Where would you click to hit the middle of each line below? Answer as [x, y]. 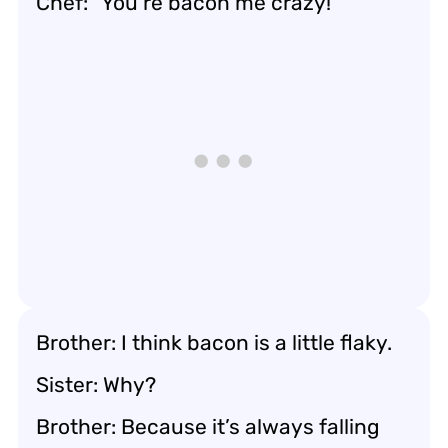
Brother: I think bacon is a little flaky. [214, 342]
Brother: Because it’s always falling [208, 426]
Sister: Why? [96, 384]
